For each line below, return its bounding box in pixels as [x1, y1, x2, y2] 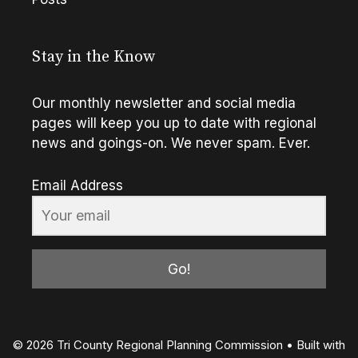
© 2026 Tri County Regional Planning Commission [13, 337, 283, 353]
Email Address [32, 177, 123, 193]
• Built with [283, 337, 345, 353]
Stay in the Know [32, 46, 155, 67]
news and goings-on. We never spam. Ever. [32, 134, 310, 151]
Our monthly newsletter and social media [32, 94, 296, 111]
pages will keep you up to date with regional [32, 114, 316, 131]
